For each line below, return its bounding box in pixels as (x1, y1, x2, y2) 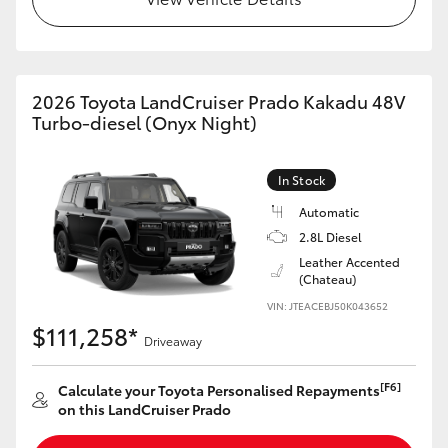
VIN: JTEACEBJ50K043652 (267, 298, 388, 313)
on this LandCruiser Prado (58, 399, 231, 419)
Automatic (299, 203, 359, 220)
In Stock (278, 171, 325, 188)
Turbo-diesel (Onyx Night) (32, 109, 257, 135)
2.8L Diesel (299, 228, 362, 245)
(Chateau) (299, 270, 356, 287)
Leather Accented (299, 253, 400, 270)
